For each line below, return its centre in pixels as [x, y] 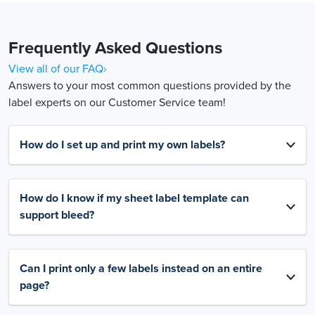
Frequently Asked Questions [115, 48]
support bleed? [57, 215]
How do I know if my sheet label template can [134, 198]
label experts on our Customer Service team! [117, 102]
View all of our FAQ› [58, 69]
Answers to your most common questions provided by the [150, 85]
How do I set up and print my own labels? [122, 144]
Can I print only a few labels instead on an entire [141, 268]
